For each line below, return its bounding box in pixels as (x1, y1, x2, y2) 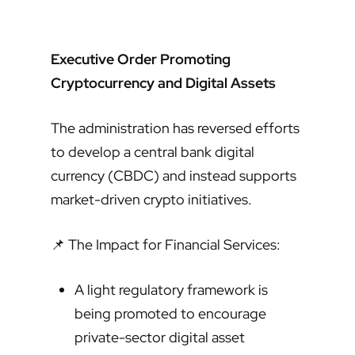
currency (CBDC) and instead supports (51, 166, 296, 185)
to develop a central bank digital (51, 143, 254, 162)
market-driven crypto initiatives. (51, 190, 252, 209)
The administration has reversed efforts (51, 119, 300, 138)
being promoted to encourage (74, 304, 266, 323)
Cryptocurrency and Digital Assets (51, 74, 276, 93)
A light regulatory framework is (74, 281, 268, 300)
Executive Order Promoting (51, 50, 231, 69)
